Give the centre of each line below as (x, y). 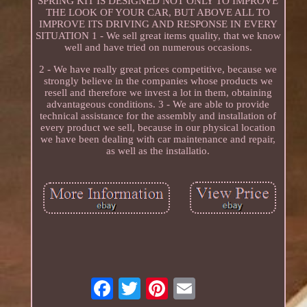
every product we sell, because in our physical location (158, 127)
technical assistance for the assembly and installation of (158, 115)
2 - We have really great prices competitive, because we (158, 69)
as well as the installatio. (158, 150)
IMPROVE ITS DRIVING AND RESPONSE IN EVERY (158, 24)
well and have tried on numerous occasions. (158, 47)
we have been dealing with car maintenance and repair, (158, 139)
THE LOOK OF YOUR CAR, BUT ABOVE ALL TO (158, 12)
